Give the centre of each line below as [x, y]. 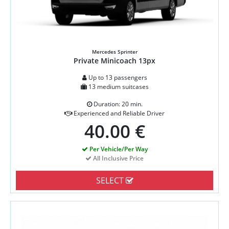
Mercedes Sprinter [114, 52]
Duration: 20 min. [117, 104]
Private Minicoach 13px [114, 61]
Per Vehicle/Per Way [118, 149]
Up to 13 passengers [117, 78]
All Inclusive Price [118, 158]
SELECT [111, 181]
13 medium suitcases [118, 87]
